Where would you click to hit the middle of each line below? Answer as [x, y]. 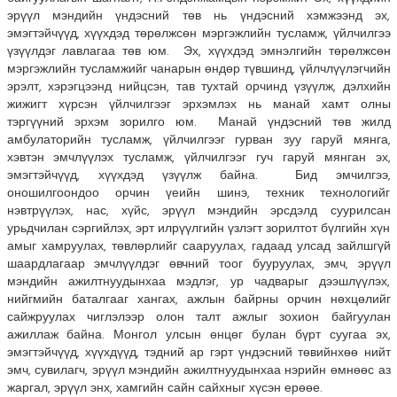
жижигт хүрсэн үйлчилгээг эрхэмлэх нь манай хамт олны [198, 104]
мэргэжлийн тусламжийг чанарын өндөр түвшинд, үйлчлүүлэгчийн [198, 69]
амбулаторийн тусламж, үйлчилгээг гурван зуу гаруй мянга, [198, 140]
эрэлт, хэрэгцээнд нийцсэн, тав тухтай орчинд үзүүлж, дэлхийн [198, 86]
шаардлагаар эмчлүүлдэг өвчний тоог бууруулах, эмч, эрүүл [198, 264]
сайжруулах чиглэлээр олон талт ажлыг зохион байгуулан [198, 317]
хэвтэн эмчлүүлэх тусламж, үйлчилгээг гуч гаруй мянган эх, [198, 157]
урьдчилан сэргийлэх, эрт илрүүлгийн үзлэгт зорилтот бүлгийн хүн [198, 228]
